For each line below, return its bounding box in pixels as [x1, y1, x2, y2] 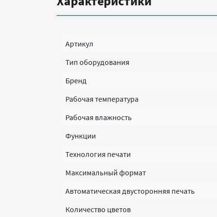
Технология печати [65, 149, 131, 159]
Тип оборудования [65, 57, 129, 67]
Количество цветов [65, 204, 131, 214]
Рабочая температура [65, 94, 139, 104]
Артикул [65, 39, 93, 48]
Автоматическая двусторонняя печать [65, 186, 195, 196]
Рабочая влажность [65, 112, 132, 122]
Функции [65, 131, 96, 140]
